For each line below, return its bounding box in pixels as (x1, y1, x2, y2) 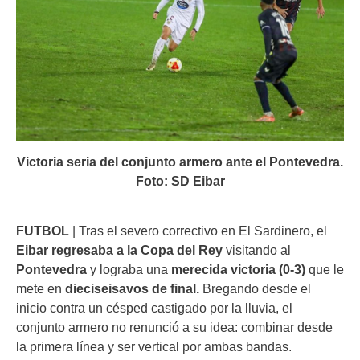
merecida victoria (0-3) (171, 262, 305, 277)
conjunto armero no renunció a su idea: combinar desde (16, 320, 333, 335)
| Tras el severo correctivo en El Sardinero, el (69, 223, 327, 239)
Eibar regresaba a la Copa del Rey (16, 243, 223, 258)
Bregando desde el (199, 281, 311, 297)
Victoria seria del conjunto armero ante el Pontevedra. (17, 154, 343, 170)
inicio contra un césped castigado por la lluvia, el (16, 301, 292, 316)
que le (305, 262, 344, 277)
